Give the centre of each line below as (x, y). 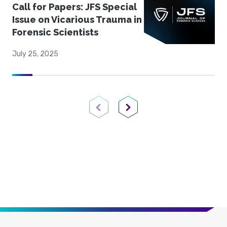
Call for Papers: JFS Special (74, 7)
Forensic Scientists (55, 32)
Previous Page (122, 118)
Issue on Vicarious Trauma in (77, 20)
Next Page (145, 118)
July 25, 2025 (35, 54)
